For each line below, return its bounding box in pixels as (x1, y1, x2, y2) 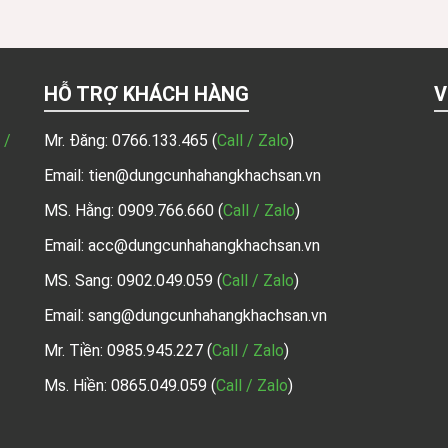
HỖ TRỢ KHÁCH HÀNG (44, 82, 249, 106)
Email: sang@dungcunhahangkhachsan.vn (44, 306, 327, 325)
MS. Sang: (44, 271, 117, 290)
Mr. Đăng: (44, 131, 112, 150)
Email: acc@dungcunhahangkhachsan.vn (44, 236, 320, 255)
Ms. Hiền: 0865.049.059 (44, 376, 207, 395)
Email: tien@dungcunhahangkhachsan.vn (44, 166, 321, 185)
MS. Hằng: (44, 201, 118, 220)
